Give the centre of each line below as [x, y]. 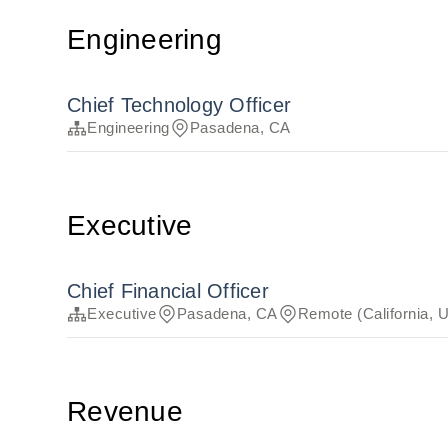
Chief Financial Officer [168, 291]
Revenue [125, 412]
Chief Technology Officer [179, 105]
